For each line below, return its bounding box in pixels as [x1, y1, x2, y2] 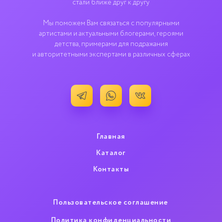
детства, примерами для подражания [54, 41, 168, 48]
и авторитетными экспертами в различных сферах [32, 51, 190, 58]
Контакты [93, 166, 129, 173]
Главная [97, 133, 125, 140]
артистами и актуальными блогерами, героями [39, 30, 183, 37]
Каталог [96, 149, 126, 157]
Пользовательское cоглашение [53, 198, 168, 206]
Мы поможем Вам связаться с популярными [43, 20, 179, 27]
